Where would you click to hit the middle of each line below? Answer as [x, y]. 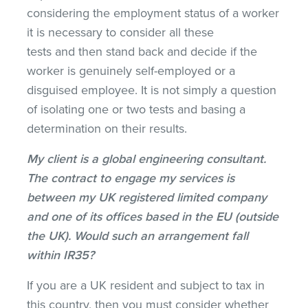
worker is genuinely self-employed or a [131, 70]
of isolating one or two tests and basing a [136, 109]
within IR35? [63, 255]
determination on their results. [107, 128]
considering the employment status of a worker [153, 13]
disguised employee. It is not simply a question [152, 90]
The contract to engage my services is [131, 178]
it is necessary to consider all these [121, 32]
